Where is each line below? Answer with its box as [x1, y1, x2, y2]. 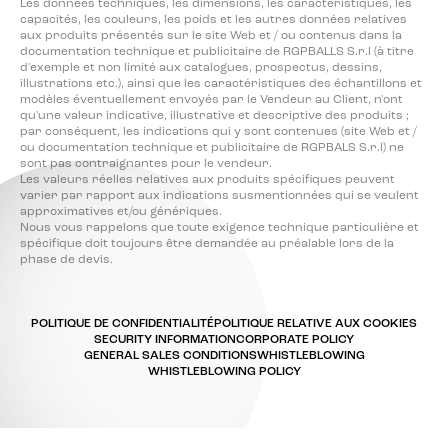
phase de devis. [20, 254, 113, 266]
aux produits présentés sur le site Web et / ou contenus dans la [20, 30, 402, 42]
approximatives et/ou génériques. [20, 206, 222, 218]
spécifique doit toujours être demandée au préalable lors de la [20, 238, 394, 250]
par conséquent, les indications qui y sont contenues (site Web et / [20, 126, 417, 138]
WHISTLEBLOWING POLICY [147, 366, 301, 378]
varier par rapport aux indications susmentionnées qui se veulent [20, 190, 419, 202]
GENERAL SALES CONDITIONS [83, 350, 257, 362]
